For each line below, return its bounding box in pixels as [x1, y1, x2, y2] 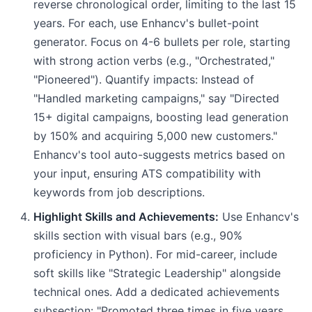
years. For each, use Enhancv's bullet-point [33, 16, 259, 30]
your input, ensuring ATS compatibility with [33, 166, 260, 180]
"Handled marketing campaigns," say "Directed [33, 91, 279, 105]
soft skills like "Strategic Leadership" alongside [33, 266, 281, 280]
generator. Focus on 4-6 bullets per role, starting [33, 35, 290, 49]
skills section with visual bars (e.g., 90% [33, 228, 242, 242]
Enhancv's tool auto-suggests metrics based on [33, 148, 285, 162]
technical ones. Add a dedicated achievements [33, 285, 279, 299]
